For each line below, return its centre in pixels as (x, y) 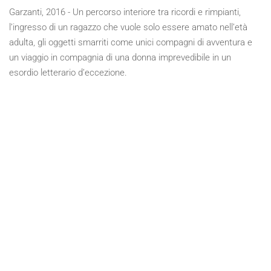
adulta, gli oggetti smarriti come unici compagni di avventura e (131, 42)
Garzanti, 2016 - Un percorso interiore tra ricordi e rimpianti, (125, 12)
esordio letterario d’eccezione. (68, 73)
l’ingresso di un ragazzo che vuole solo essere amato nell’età (128, 27)
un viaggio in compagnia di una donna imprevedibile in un (120, 57)
